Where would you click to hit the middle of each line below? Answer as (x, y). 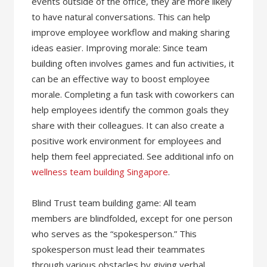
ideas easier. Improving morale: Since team (120, 47)
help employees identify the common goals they (131, 109)
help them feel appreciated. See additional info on (133, 156)
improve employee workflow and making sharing (131, 32)
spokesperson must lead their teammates (119, 249)
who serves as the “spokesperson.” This (114, 233)
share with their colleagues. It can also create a (128, 125)
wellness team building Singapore (100, 171)
